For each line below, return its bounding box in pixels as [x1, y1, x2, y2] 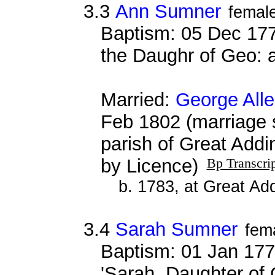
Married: [100, 88, 176, 110]
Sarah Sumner [115, 218, 238, 240]
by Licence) [100, 155, 204, 177]
